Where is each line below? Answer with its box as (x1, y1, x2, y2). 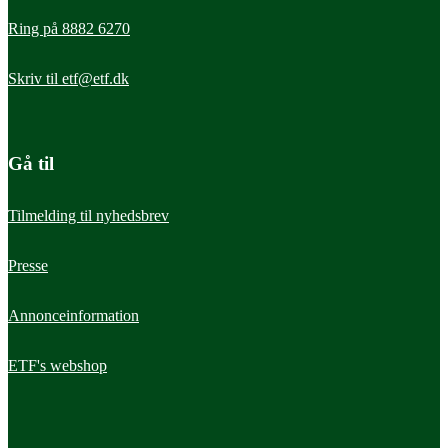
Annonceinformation (8, 307, 139, 325)
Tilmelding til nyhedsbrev (8, 207, 169, 225)
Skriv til (8, 70, 62, 88)
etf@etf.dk (62, 70, 129, 88)
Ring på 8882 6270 (8, 20, 130, 38)
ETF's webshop (8, 357, 107, 375)
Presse (8, 257, 48, 275)
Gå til (8, 153, 54, 175)
